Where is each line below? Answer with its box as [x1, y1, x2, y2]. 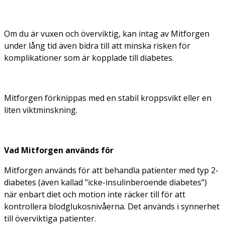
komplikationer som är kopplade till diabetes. [4, 52, 174, 63]
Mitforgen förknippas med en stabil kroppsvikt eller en [4, 92, 211, 103]
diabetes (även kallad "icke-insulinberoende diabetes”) [4, 176, 207, 188]
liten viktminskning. [4, 104, 77, 116]
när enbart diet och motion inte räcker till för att [4, 188, 185, 200]
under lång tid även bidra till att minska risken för [4, 40, 190, 51]
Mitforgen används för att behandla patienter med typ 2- [4, 164, 218, 176]
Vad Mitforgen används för [4, 144, 114, 156]
